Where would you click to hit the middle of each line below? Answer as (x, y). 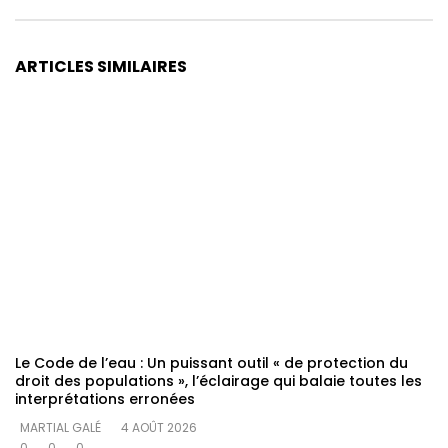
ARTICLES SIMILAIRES (101, 67)
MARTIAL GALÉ (60, 427)
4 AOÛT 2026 (159, 427)
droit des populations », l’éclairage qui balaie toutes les (218, 380)
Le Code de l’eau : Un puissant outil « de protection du (211, 362)
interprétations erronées (105, 398)
